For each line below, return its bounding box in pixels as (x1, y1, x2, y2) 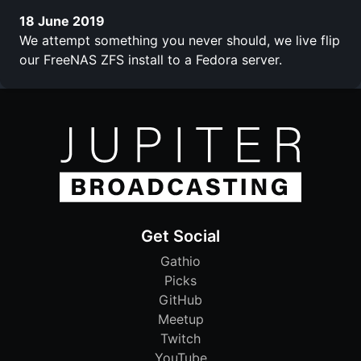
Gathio (160, 253, 201, 270)
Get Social (141, 226, 220, 247)
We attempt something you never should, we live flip (19, 31, 340, 48)
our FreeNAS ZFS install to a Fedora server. (19, 51, 282, 68)
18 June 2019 (19, 12, 105, 29)
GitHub (159, 292, 202, 309)
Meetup (157, 311, 204, 328)
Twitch (160, 330, 201, 347)
